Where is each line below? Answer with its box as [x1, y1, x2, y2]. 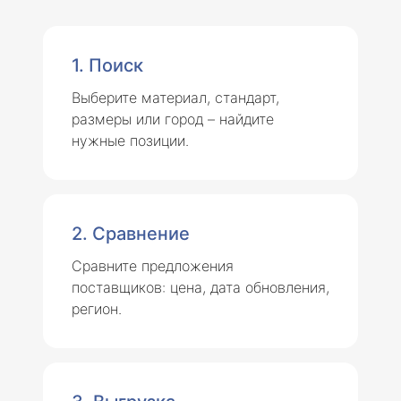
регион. [72, 299, 122, 318]
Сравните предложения [72, 256, 234, 275]
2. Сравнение [72, 222, 190, 244]
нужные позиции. [72, 131, 189, 149]
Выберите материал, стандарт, [72, 88, 279, 107]
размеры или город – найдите [72, 109, 274, 128]
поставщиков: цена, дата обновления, [72, 277, 329, 296]
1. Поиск [72, 54, 143, 76]
